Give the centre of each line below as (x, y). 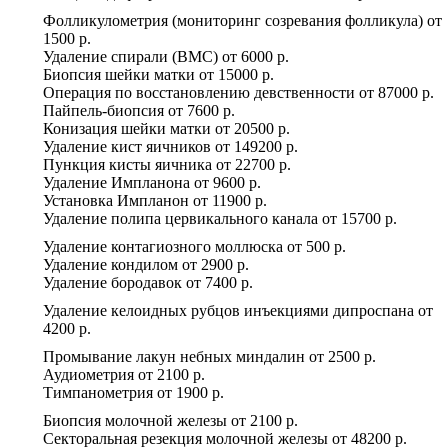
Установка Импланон (116, 200)
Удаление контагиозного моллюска (163, 246)
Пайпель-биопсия (103, 110)
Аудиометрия (88, 374)
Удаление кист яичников (127, 146)
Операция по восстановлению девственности (199, 92)
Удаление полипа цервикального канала (180, 218)
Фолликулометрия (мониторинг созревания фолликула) (233, 20)
